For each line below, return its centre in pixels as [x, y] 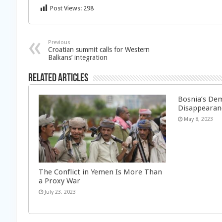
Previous [59, 42]
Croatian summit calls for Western [99, 50]
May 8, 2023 [199, 119]
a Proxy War [59, 181]
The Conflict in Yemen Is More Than [100, 172]
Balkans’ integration [78, 57]
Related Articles [58, 79]
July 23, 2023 [60, 192]
